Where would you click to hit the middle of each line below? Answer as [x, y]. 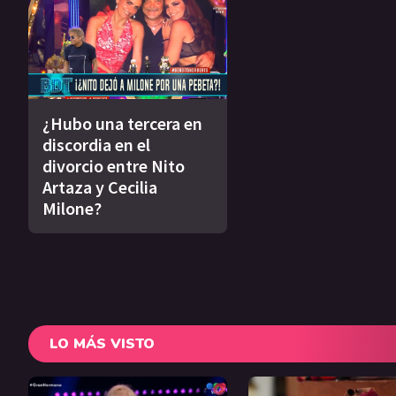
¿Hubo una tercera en [122, 123]
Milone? [72, 208]
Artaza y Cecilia [100, 187]
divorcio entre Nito [114, 165]
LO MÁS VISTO [102, 343]
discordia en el [96, 144]
